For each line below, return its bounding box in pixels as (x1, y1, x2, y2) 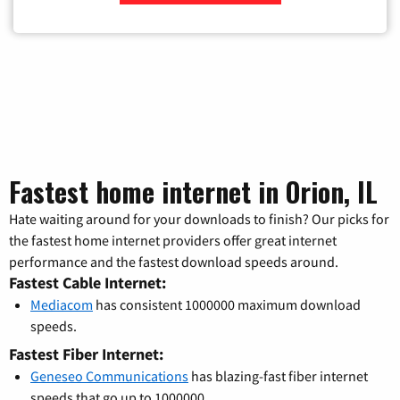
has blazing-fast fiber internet (188, 367, 368, 386)
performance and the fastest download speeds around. (9, 253, 338, 271)
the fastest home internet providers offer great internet (9, 231, 337, 250)
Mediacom (30, 296, 93, 314)
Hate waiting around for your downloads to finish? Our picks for (9, 210, 389, 229)
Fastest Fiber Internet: (9, 344, 163, 365)
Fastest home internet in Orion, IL (9, 171, 378, 212)
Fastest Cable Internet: (9, 272, 166, 294)
